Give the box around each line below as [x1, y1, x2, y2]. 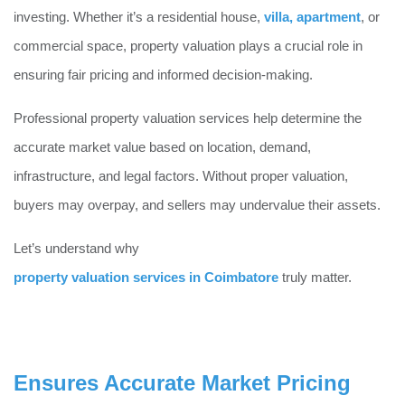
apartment [297, 9, 361, 24]
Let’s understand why [14, 240, 139, 256]
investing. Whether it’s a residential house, [14, 9, 260, 24]
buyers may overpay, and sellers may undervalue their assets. [14, 197, 381, 212]
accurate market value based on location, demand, [14, 139, 311, 155]
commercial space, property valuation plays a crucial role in [14, 38, 363, 53]
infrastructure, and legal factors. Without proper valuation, [14, 168, 348, 184]
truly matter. [278, 269, 352, 285]
